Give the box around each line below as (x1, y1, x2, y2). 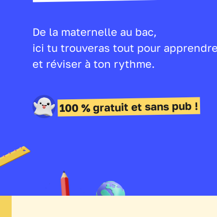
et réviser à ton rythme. (32, 57, 155, 70)
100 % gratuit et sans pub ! (59, 99, 199, 114)
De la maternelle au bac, (32, 25, 157, 38)
